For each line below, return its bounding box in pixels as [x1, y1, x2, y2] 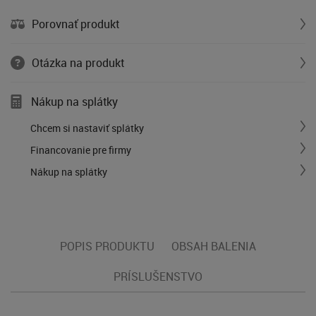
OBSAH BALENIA [171, 238, 256, 255]
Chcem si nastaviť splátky [30, 121, 144, 135]
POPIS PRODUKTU [60, 238, 154, 255]
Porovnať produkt [32, 16, 119, 32]
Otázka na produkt [32, 54, 124, 71]
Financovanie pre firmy [30, 142, 131, 157]
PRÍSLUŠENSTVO [114, 269, 202, 285]
